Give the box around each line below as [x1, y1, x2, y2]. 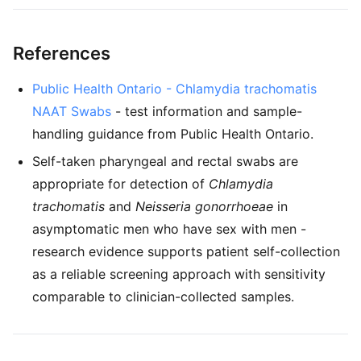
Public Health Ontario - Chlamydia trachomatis [32, 81, 317, 97]
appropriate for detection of [32, 176, 209, 192]
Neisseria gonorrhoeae [135, 198, 273, 214]
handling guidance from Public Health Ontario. [32, 126, 313, 142]
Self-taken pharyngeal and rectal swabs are [32, 153, 298, 169]
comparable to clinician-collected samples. [32, 288, 294, 305]
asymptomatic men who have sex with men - [32, 221, 306, 237]
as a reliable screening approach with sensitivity [32, 266, 326, 282]
